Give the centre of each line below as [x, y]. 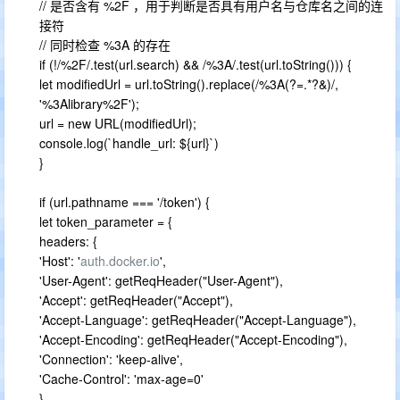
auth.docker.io [120, 261]
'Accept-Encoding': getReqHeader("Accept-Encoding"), [193, 339]
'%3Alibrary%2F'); [89, 104]
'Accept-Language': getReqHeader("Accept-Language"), [198, 320]
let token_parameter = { [106, 221]
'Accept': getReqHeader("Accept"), [136, 300]
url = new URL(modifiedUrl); [118, 123]
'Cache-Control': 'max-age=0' [121, 379]
